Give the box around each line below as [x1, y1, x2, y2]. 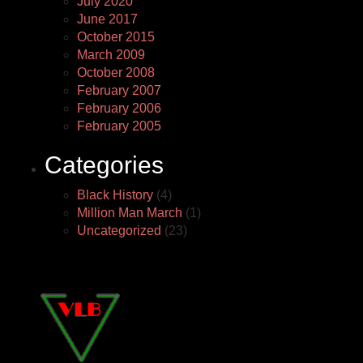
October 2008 [77, 66, 155, 79]
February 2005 [77, 119, 161, 133]
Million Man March [77, 206, 182, 220]
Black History [77, 188, 153, 202]
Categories [45, 152, 164, 178]
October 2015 [77, 30, 155, 44]
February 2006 [77, 101, 161, 115]
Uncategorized [77, 224, 161, 237]
